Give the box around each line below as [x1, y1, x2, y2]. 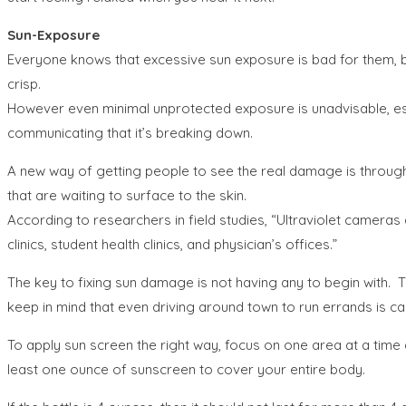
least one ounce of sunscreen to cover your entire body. [7, 360, 365, 378]
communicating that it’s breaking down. [7, 123, 256, 141]
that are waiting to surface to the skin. [7, 186, 246, 204]
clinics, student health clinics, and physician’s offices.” [7, 235, 337, 253]
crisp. [7, 74, 41, 92]
